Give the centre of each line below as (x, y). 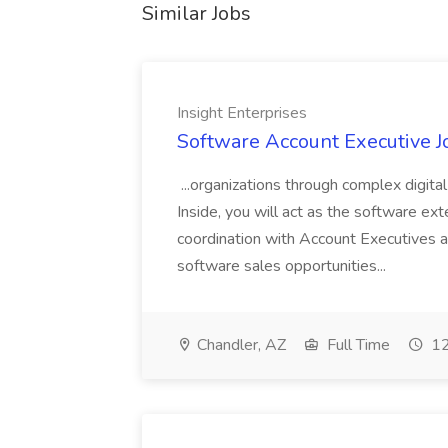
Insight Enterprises (242, 113)
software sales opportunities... (283, 266)
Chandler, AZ (239, 345)
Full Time (356, 345)
